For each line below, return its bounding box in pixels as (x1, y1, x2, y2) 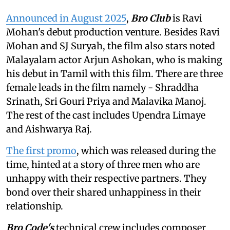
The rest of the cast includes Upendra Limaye (6, 109, 205, 121)
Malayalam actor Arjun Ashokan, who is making (6, 53, 222, 66)
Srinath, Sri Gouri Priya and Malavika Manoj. (6, 95, 206, 107)
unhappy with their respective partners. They (6, 172, 206, 184)
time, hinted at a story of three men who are (6, 158, 200, 170)
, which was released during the (76, 144, 216, 157)
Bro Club (131, 12, 170, 24)
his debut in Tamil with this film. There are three (6, 67, 223, 80)
